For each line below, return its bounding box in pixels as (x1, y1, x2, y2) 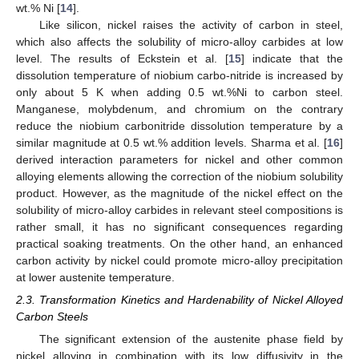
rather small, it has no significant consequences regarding (16, 220, 343, 233)
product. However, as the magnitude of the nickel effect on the (16, 186, 343, 200)
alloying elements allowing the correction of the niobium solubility (16, 169, 343, 183)
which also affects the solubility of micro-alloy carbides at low (16, 34, 343, 48)
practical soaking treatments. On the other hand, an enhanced (16, 236, 343, 250)
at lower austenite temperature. (16, 270, 175, 284)
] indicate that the (241, 51, 344, 65)
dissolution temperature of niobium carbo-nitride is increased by (16, 68, 343, 82)
